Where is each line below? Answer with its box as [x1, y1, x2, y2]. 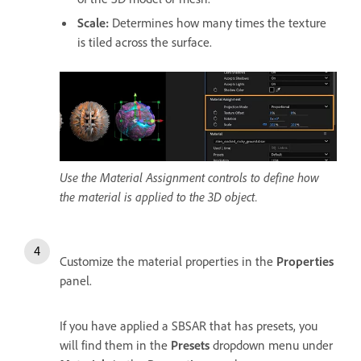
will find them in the [60, 336, 171, 353]
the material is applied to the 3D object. [60, 188, 258, 205]
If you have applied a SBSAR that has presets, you [60, 317, 317, 334]
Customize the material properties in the [60, 252, 276, 269]
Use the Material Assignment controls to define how [60, 168, 319, 185]
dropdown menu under [210, 336, 333, 353]
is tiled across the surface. [77, 33, 212, 50]
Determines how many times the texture [109, 14, 326, 31]
